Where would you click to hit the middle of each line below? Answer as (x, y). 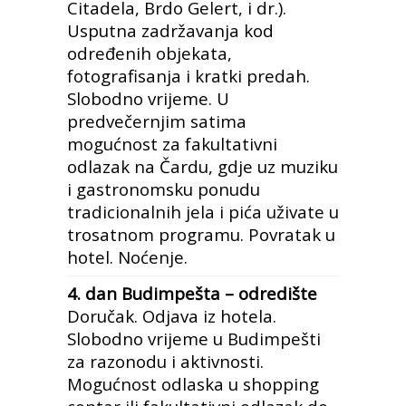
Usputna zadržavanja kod (170, 30)
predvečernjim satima (157, 121)
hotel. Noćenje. (127, 257)
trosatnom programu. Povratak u (201, 234)
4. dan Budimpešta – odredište (192, 293)
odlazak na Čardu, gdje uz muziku (203, 166)
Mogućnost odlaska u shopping (193, 384)
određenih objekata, (150, 53)
